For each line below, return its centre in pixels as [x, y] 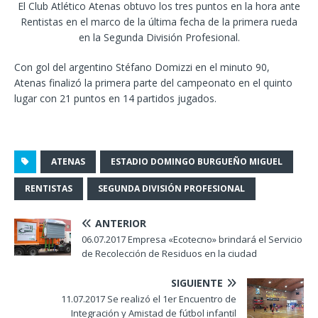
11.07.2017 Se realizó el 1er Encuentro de [149, 298]
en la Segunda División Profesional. [159, 37]
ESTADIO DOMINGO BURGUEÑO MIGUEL [197, 161]
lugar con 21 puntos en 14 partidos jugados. [115, 98]
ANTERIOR [121, 223]
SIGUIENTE [197, 283]
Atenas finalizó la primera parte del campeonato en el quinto [153, 82]
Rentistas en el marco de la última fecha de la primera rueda [159, 21]
